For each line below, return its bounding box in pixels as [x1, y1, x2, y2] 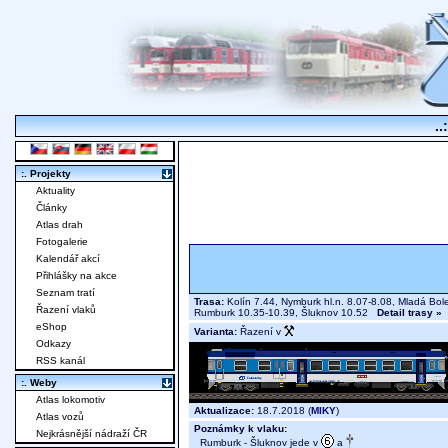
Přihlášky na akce [36, 270, 117, 282]
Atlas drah [36, 219, 83, 231]
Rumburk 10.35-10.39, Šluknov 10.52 [194, 307, 377, 319]
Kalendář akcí [36, 253, 100, 265]
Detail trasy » [377, 307, 442, 319]
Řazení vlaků [36, 304, 96, 316]
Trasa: [194, 296, 224, 308]
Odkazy [36, 338, 71, 350]
